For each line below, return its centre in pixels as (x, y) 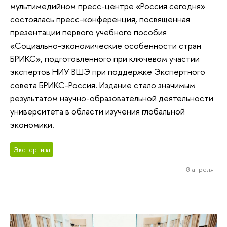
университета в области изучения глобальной (98, 111)
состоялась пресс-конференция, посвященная (100, 19)
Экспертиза (32, 149)
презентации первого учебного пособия (88, 32)
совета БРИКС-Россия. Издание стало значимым (103, 85)
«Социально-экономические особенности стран (106, 46)
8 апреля (200, 169)
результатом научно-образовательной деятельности (112, 98)
